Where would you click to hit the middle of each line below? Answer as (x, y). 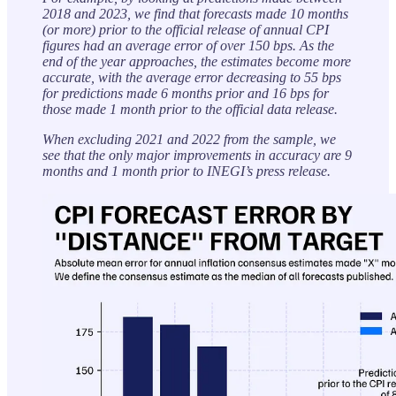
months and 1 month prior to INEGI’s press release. (187, 171)
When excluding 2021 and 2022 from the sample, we (189, 140)
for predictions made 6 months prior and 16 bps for (186, 94)
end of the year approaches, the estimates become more (197, 62)
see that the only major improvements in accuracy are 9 (197, 156)
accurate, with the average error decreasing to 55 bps (192, 78)
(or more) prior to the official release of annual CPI (186, 30)
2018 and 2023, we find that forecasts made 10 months (195, 14)
